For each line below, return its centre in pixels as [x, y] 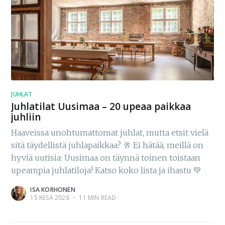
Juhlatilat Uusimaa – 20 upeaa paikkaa [101, 107]
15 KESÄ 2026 [50, 197]
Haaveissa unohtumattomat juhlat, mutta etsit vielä [110, 132]
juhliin [26, 117]
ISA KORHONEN [53, 189]
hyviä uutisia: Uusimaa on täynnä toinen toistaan [106, 157]
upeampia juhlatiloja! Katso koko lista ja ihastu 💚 [106, 170]
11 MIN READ [97, 197]
